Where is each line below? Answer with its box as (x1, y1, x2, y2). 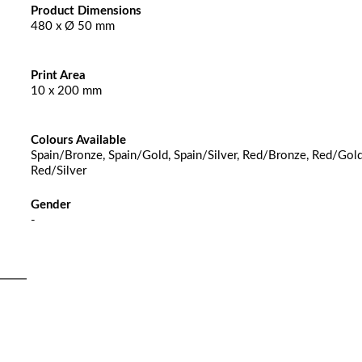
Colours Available (30, 134, 126, 146)
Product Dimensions (30, 5, 141, 17)
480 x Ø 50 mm (30, 20, 115, 32)
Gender (30, 199, 71, 211)
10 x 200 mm (30, 85, 102, 97)
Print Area (30, 69, 86, 82)
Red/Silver (30, 165, 86, 177)
